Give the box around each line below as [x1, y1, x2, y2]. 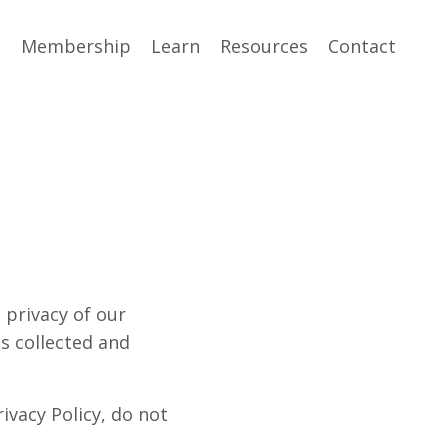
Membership [21, 34, 131, 58]
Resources [220, 34, 308, 58]
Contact [328, 34, 396, 58]
